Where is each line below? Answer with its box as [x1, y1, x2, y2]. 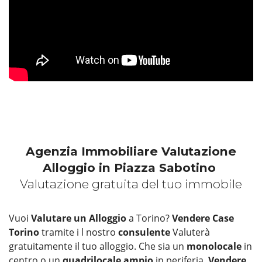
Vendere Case [172, 211, 234, 225]
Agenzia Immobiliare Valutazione [26, 143, 236, 158]
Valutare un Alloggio [31, 211, 129, 225]
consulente [118, 225, 173, 239]
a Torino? [129, 211, 172, 225]
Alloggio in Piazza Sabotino [43, 160, 219, 175]
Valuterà [173, 225, 210, 239]
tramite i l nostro [39, 225, 118, 239]
